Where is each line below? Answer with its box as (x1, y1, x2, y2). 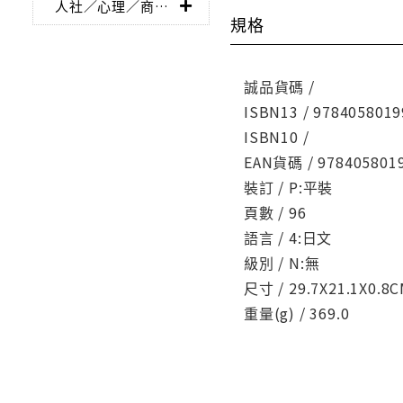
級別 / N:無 (244, 252, 320, 274)
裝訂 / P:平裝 (244, 176, 334, 199)
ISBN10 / (244, 126, 309, 148)
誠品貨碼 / (244, 76, 315, 98)
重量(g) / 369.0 (244, 302, 350, 325)
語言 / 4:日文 (244, 227, 333, 249)
